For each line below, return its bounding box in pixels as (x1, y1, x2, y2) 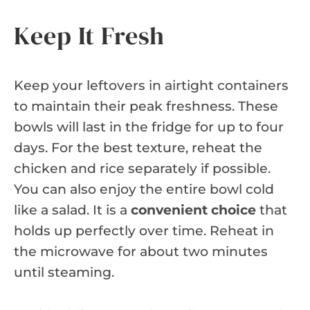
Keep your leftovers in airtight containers (14, 77, 289, 93)
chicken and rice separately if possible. (14, 160, 271, 176)
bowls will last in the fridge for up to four (14, 118, 284, 135)
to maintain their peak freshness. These (14, 98, 278, 114)
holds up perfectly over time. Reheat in (14, 222, 274, 239)
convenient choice (131, 201, 256, 218)
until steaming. (14, 264, 114, 280)
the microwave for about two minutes (14, 243, 268, 259)
